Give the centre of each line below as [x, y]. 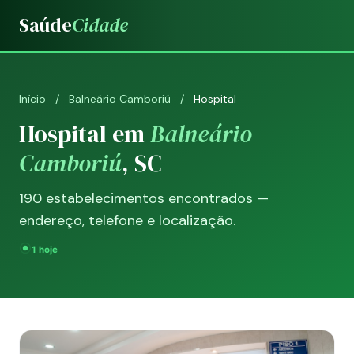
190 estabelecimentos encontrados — [144, 198]
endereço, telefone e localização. [127, 220]
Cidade [100, 25]
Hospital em [85, 134]
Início [32, 99]
